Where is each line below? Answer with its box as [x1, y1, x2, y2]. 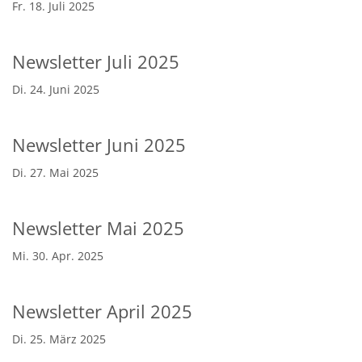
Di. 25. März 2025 [12, 330, 106, 347]
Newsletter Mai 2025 [12, 216, 184, 240]
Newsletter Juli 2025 [12, 49, 179, 74]
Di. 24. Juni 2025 [12, 81, 99, 97]
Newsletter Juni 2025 [12, 133, 186, 157]
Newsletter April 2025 [12, 299, 192, 323]
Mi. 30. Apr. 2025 [12, 247, 103, 263]
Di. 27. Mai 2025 [12, 164, 99, 180]
